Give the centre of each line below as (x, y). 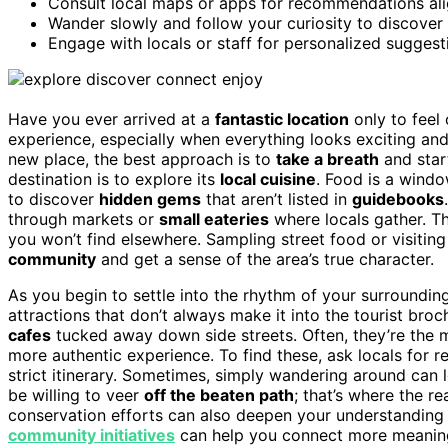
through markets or (83, 218)
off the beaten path (219, 394)
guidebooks (398, 198)
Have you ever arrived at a (111, 118)
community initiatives (91, 434)
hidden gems (150, 198)
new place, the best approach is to (142, 158)
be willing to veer (76, 394)
